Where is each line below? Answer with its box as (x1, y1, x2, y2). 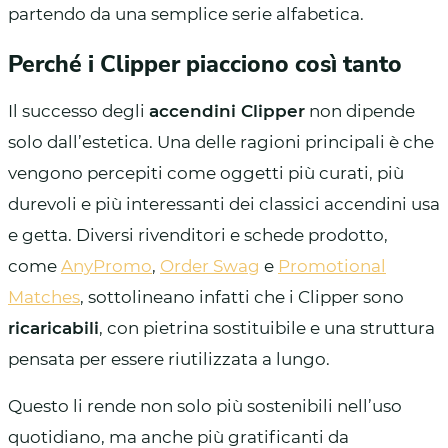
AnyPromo (61, 255, 152, 276)
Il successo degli (8, 100, 149, 121)
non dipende (305, 100, 415, 121)
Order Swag (160, 255, 260, 276)
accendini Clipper (149, 100, 305, 121)
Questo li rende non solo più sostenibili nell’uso (8, 395, 402, 416)
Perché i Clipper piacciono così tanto (8, 48, 402, 80)
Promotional (278, 255, 386, 276)
